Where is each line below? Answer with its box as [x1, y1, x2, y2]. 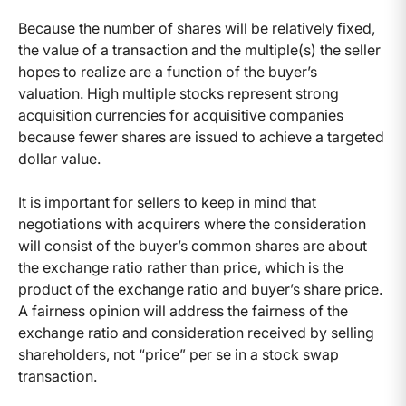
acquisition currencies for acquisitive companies [18, 106, 343, 125]
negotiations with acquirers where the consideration [18, 215, 366, 234]
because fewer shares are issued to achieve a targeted [18, 128, 384, 147]
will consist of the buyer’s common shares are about [18, 237, 367, 256]
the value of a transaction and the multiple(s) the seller [18, 41, 381, 60]
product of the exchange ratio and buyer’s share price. [18, 280, 382, 299]
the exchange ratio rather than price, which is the [18, 258, 343, 277]
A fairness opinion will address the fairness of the [18, 302, 348, 321]
